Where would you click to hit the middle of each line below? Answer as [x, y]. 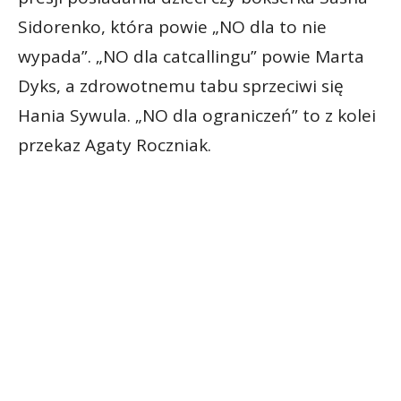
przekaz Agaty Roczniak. [115, 145]
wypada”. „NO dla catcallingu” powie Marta [191, 57]
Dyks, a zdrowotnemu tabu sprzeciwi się [181, 86]
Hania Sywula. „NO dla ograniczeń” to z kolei [197, 116]
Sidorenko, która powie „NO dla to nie [172, 27]
